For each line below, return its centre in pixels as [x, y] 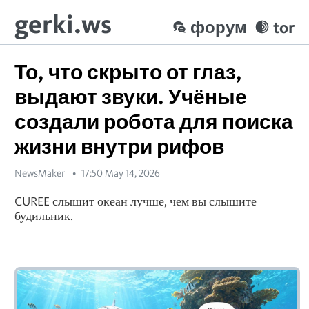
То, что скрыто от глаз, [128, 72]
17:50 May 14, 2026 [121, 173]
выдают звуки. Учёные [131, 97]
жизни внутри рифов [119, 146]
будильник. [44, 216]
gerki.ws [63, 24]
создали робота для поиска [154, 121]
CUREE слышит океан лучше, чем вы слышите [136, 201]
